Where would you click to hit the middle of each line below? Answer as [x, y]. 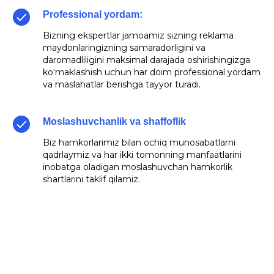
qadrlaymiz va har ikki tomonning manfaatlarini [142, 155]
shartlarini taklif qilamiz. [91, 179]
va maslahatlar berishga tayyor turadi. [122, 84]
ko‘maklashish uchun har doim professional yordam [152, 72]
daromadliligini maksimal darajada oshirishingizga [146, 60]
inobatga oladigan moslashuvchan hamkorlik [138, 167]
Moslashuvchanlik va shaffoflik [114, 121]
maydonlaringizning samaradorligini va [124, 48]
